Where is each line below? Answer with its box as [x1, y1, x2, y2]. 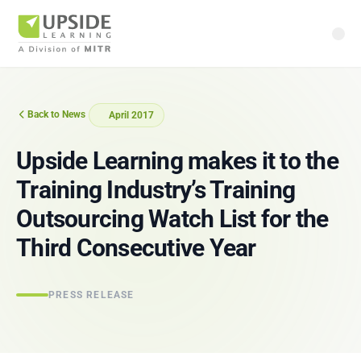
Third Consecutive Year [16, 234, 256, 262]
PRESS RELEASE [48, 289, 135, 301]
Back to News [27, 109, 85, 120]
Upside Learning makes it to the [16, 147, 338, 175]
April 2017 [109, 110, 154, 121]
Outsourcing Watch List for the [16, 205, 329, 233]
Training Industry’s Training [16, 176, 295, 204]
